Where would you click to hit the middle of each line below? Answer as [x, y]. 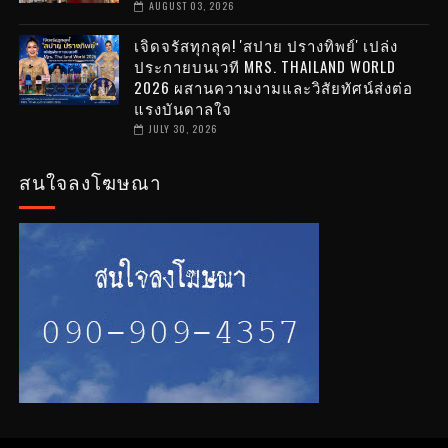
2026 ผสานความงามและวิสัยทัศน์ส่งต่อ [273, 87]
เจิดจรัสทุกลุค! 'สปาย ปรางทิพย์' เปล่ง [265, 45]
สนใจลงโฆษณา [90, 181]
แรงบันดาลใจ [182, 108]
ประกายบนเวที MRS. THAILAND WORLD [264, 66]
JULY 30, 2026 [182, 129]
